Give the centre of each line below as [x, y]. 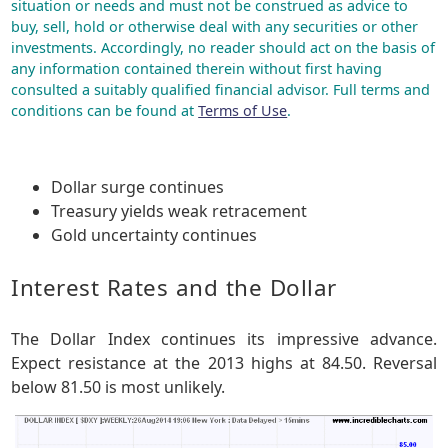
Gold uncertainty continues [154, 235]
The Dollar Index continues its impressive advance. [224, 339]
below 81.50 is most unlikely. [118, 387]
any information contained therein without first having [197, 68]
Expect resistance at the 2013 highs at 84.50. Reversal [224, 363]
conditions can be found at [105, 110]
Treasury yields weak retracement [179, 211]
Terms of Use [243, 110]
